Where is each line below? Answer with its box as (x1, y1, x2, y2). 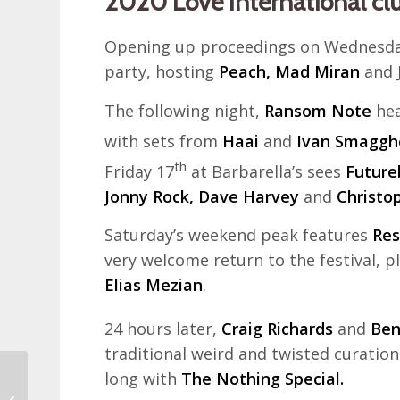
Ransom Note (264, 99, 372, 121)
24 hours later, (104, 318, 222, 340)
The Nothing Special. (181, 368, 345, 390)
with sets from (104, 129, 223, 152)
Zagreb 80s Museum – (31, 382, 151, 398)
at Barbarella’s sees (187, 160, 346, 182)
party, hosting (104, 61, 220, 83)
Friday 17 (104, 160, 175, 182)
